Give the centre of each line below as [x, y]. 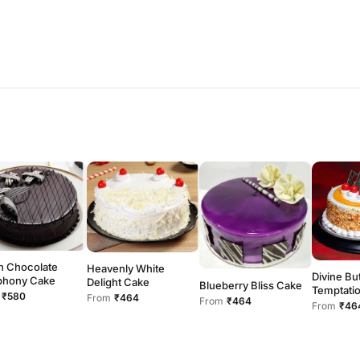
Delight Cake [118, 282]
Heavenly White [126, 269]
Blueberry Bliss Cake [251, 286]
